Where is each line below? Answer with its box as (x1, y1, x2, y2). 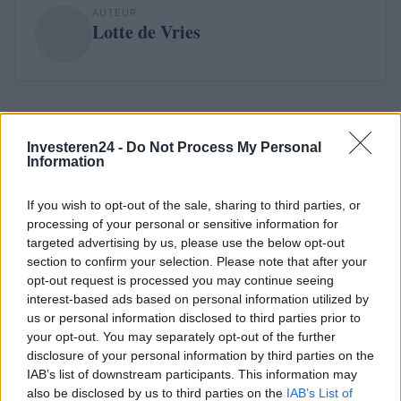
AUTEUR (92, 6, 137, 19)
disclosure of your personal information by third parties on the (27, 348, 374, 363)
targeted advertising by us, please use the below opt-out (27, 235, 345, 250)
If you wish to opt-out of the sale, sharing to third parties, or (27, 198, 361, 212)
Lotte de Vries (92, 19, 200, 45)
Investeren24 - (27, 140, 126, 155)
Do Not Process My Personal (126, 140, 321, 155)
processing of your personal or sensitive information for (27, 217, 338, 231)
